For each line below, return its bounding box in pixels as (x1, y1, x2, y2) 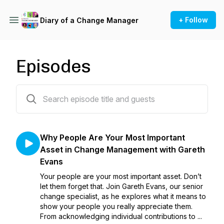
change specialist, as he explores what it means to (40, 192, 206, 200)
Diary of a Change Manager (40, 15, 138, 24)
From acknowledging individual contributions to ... (40, 212, 202, 220)
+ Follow (178, 15, 208, 24)
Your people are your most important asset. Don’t (40, 172, 201, 180)
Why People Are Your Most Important (40, 132, 185, 142)
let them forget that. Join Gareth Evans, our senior (40, 182, 203, 190)
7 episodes (15, 86, 53, 95)
